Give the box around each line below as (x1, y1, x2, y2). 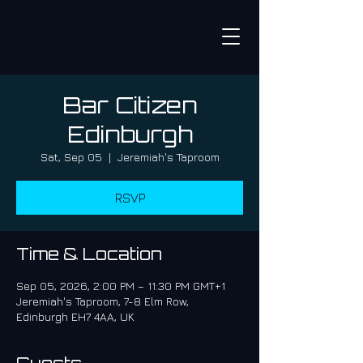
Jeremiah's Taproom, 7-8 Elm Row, (16, 294, 189, 308)
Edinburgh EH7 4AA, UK (16, 310, 135, 323)
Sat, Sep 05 (40, 150, 102, 164)
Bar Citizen (62, 91, 198, 119)
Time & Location (16, 244, 162, 264)
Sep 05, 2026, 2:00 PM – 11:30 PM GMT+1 (16, 279, 225, 293)
